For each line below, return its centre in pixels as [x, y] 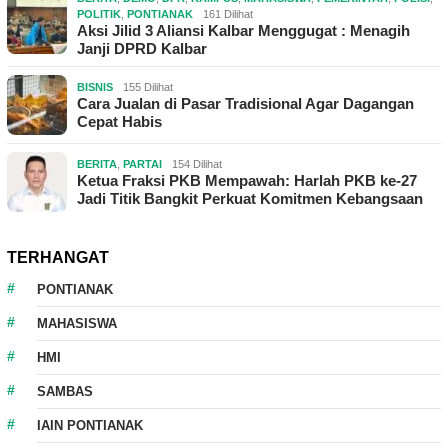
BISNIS [95, 86]
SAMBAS [65, 391]
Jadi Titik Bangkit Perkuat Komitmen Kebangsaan [250, 198]
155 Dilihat [148, 86]
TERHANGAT [58, 257]
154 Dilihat [197, 163]
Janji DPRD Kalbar [142, 48]
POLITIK [99, 13]
